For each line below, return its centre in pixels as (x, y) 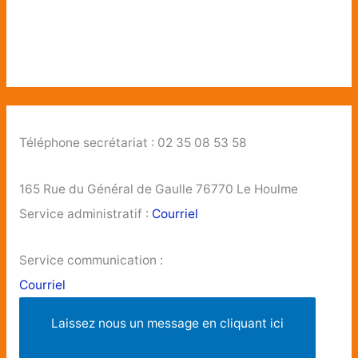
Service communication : (91, 261)
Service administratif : (85, 214)
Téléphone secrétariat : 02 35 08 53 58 (133, 142)
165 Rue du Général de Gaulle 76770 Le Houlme (158, 189)
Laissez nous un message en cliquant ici (167, 324)
